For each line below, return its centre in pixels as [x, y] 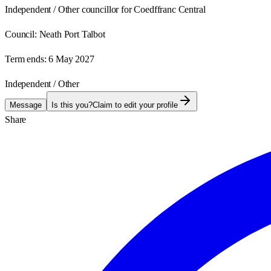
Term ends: [26, 59]
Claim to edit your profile [135, 105]
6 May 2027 [71, 59]
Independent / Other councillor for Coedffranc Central [105, 9]
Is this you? [72, 105]
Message [26, 105]
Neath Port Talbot [72, 34]
